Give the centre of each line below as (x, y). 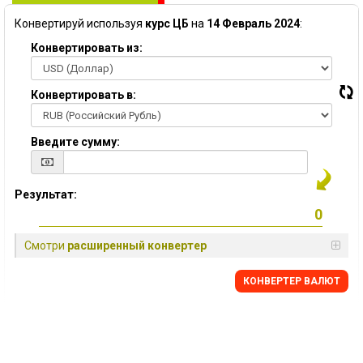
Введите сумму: (75, 142)
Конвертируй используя (80, 23)
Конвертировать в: (83, 95)
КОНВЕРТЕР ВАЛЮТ (292, 281)
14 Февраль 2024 (253, 23)
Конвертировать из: (87, 48)
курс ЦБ (167, 23)
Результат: (46, 194)
